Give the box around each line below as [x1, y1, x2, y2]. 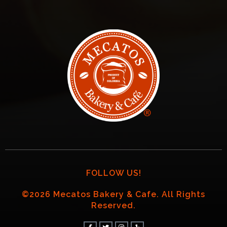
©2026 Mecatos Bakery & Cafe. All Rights [22, 189, 205, 199]
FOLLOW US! [86, 168, 141, 178]
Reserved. [91, 200, 136, 210]
